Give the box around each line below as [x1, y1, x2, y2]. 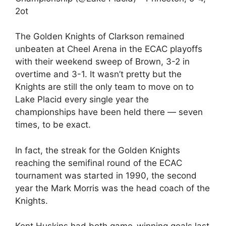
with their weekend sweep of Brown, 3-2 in [15, 56, 190, 67]
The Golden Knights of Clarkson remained [15, 31, 185, 41]
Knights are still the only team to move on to [15, 82, 194, 92]
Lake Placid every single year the [15, 94, 149, 104]
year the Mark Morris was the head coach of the [15, 183, 210, 193]
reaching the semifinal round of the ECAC [15, 157, 182, 168]
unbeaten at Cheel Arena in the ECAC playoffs [15, 44, 202, 54]
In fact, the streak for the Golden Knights [15, 145, 180, 155]
